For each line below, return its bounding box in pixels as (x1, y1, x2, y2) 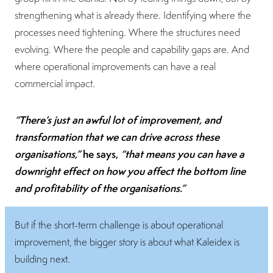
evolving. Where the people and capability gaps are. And (15, 42, 249, 56)
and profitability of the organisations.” (15, 180, 185, 195)
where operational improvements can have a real (15, 59, 216, 73)
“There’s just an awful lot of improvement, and (15, 112, 221, 127)
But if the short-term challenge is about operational (15, 218, 223, 232)
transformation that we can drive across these (15, 129, 219, 144)
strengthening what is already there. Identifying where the (15, 8, 251, 22)
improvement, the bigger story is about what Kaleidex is (15, 235, 239, 249)
